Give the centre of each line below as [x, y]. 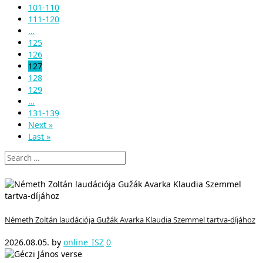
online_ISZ [84, 242]
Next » [41, 125]
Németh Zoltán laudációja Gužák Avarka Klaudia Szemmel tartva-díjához [130, 219]
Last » [39, 136]
